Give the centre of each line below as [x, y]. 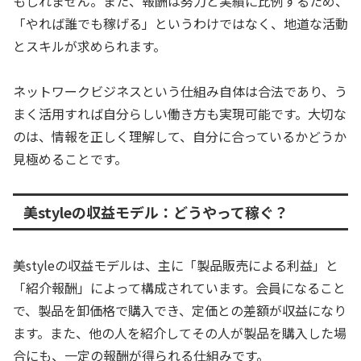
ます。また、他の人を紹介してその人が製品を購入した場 [180, 333]
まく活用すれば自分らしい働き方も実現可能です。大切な [180, 114]
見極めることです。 [70, 159]
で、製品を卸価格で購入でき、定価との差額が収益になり [180, 311]
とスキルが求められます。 [89, 46]
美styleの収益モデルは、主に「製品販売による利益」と [176, 266]
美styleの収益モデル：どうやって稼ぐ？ [156, 212]
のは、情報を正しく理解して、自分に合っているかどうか [180, 137]
